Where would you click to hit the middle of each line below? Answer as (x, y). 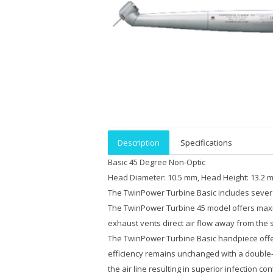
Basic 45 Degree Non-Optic (157, 162)
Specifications (206, 143)
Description (139, 143)
